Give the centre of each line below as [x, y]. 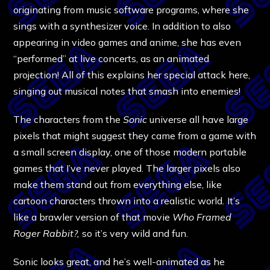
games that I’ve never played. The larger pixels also [127, 168]
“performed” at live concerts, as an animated [111, 58]
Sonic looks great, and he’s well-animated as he [119, 261]
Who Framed [202, 217]
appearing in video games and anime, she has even [127, 42]
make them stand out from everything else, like [118, 184]
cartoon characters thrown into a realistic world [118, 200]
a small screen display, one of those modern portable [130, 152]
